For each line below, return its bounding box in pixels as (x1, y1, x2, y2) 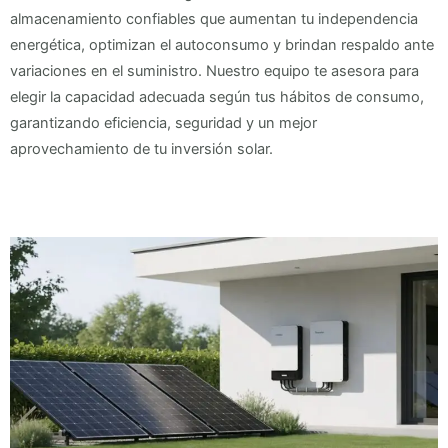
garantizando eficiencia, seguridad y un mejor (10, 113, 317, 132)
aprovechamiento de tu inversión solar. (10, 139, 273, 158)
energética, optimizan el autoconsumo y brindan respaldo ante (10, 35, 434, 54)
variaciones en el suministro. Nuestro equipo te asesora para (10, 61, 419, 80)
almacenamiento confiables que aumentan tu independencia (10, 9, 418, 28)
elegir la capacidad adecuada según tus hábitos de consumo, (10, 87, 424, 106)
